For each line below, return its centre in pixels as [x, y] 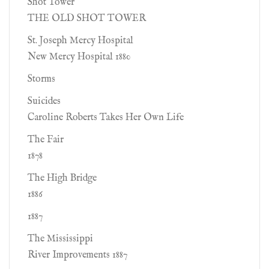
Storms [41, 79]
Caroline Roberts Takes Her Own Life [106, 118]
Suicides [44, 101]
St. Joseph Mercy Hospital [80, 41]
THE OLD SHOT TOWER [87, 19]
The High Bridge [62, 178]
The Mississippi [60, 239]
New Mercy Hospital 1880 [79, 57]
